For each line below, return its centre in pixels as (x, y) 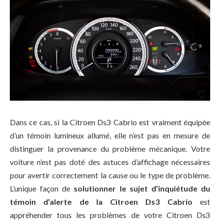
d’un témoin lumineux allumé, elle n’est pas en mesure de (110, 136)
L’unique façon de (40, 189)
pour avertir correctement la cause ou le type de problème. (110, 175)
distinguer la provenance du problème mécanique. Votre (110, 149)
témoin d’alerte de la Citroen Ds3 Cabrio (101, 202)
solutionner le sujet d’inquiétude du (140, 189)
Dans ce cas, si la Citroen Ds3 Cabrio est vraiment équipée (110, 122)
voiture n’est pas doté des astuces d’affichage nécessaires (110, 162)
